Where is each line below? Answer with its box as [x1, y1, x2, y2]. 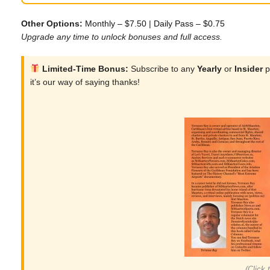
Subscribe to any [128, 64, 197, 74]
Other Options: [21, 19, 83, 28]
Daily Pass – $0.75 [154, 19, 225, 28]
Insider [234, 64, 263, 74]
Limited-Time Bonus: [39, 64, 128, 74]
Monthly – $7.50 [85, 19, 146, 28]
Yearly [196, 64, 222, 74]
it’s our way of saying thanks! [30, 77, 140, 87]
